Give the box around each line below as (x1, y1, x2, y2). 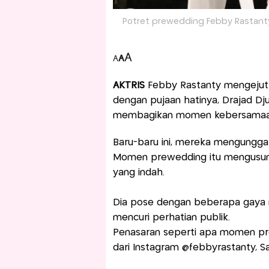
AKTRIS (112, 81, 148, 91)
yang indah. (112, 168, 165, 178)
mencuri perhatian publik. (112, 213, 233, 223)
